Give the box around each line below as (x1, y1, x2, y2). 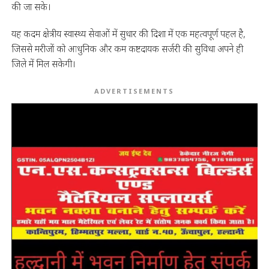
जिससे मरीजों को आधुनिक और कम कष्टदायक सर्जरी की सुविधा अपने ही (11, 42, 243, 56)
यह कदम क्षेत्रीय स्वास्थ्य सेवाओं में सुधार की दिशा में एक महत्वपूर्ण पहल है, (11, 27, 246, 41)
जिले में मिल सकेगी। (11, 57, 76, 71)
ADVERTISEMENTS (94, 86, 175, 96)
